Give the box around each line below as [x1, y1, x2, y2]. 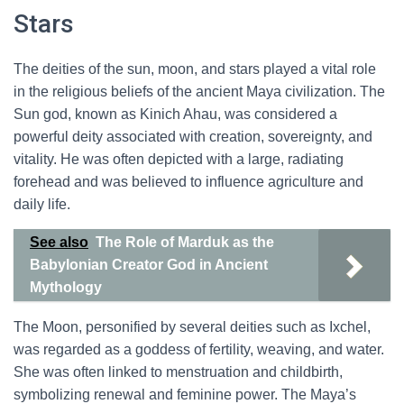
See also [30, 234, 88, 250]
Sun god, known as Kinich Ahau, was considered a [14, 106, 337, 122]
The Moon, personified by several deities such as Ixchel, [14, 319, 371, 335]
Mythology [30, 280, 102, 295]
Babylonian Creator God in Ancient [30, 257, 268, 272]
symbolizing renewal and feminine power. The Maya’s [14, 387, 356, 402]
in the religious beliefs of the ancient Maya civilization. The [14, 84, 385, 99]
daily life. [14, 197, 70, 212]
